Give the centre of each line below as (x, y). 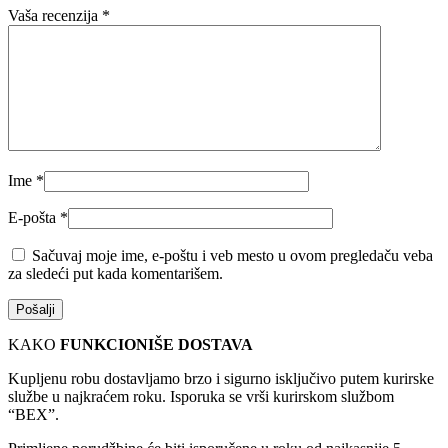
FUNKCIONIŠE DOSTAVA (154, 345)
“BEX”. (33, 415)
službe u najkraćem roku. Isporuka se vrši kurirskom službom (201, 397)
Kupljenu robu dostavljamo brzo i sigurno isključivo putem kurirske (221, 379)
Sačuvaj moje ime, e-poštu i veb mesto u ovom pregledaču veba (232, 256)
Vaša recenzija (55, 16)
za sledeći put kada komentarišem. (115, 274)
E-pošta (34, 218)
